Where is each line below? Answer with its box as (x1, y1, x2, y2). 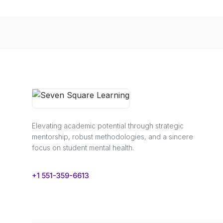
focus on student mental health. (32, 143, 134, 152)
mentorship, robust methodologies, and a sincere (32, 132, 193, 141)
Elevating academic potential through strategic (32, 121, 184, 130)
